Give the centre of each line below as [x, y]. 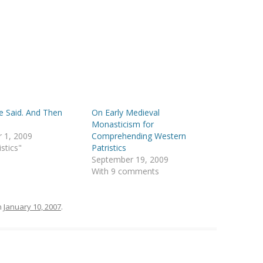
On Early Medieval [126, 112]
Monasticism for [123, 124]
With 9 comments [126, 171]
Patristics [109, 148]
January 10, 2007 [32, 207]
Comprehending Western [139, 136]
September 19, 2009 [130, 159]
